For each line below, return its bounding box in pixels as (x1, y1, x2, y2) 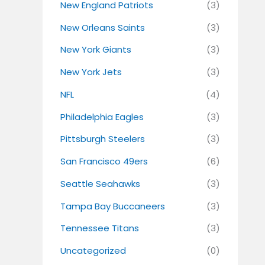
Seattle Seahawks (60, 177, 140, 190)
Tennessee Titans (60, 222, 139, 235)
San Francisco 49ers (60, 155, 148, 168)
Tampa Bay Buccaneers (60, 199, 165, 212)
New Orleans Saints (60, 21, 145, 34)
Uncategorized (60, 244, 126, 257)
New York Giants (60, 43, 131, 56)
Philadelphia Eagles (60, 110, 144, 123)
